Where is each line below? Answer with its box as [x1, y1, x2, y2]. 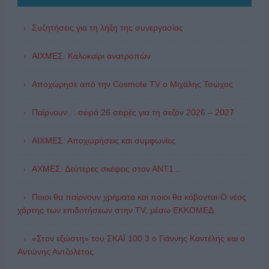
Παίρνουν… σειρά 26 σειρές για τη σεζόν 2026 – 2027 [31, 107, 234, 117]
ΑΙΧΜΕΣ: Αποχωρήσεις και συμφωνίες [31, 135, 175, 145]
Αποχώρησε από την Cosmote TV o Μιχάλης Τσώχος [31, 79, 233, 89]
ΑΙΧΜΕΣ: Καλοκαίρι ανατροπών [31, 50, 151, 61]
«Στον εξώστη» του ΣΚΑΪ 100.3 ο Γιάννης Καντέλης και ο [31, 233, 245, 243]
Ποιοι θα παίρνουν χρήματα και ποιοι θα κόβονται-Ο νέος [31, 192, 246, 202]
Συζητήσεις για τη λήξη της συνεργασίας [31, 22, 183, 32]
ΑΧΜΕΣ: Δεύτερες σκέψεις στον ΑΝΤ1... [31, 163, 181, 174]
